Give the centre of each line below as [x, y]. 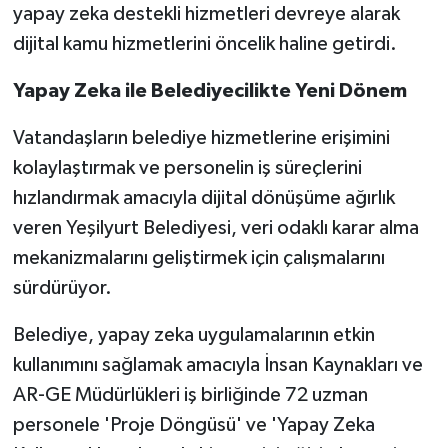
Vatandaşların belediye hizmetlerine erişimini [201, 137]
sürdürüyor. [62, 287]
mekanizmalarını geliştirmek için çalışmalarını [198, 257]
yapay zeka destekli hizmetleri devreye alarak [206, 13]
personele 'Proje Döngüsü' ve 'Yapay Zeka [193, 424]
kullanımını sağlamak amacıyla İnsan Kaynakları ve [217, 364]
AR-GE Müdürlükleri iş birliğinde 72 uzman [190, 394]
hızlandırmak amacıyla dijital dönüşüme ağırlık [203, 197]
